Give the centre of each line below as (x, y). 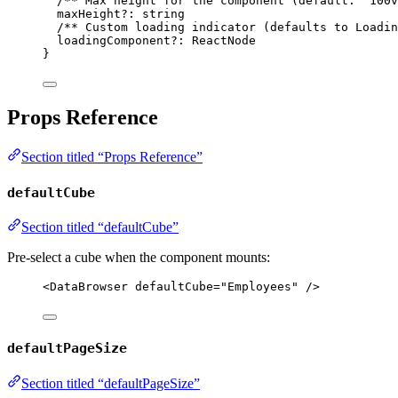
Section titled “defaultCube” (100, 227)
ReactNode (224, 41)
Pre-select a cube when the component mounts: (139, 258)
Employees (259, 287)
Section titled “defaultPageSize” (111, 383)
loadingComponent (114, 41)
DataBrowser (89, 287)
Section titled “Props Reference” (112, 156)
